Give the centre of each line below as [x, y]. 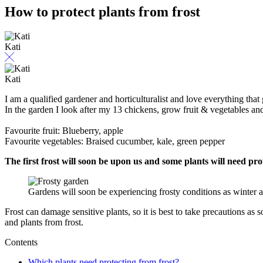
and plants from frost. [44, 222]
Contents [21, 242]
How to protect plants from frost [102, 11]
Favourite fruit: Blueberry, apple [64, 131]
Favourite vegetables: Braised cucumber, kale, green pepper [115, 141]
